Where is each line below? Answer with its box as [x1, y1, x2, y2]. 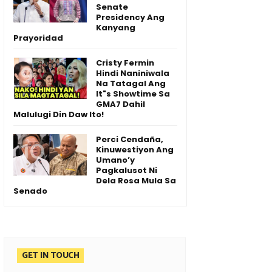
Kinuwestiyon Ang [96, 144, 174, 156]
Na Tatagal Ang [96, 78, 166, 90]
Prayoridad [13, 32, 63, 44]
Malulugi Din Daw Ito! [13, 109, 104, 121]
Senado [13, 185, 47, 197]
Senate [96, 1, 128, 13]
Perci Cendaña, [96, 134, 163, 146]
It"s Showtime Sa [96, 88, 170, 100]
